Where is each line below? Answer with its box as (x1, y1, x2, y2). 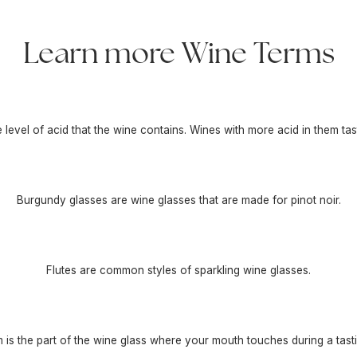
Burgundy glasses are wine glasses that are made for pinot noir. (16, 193, 341, 206)
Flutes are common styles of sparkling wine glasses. (46, 263, 311, 277)
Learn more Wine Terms (22, 41, 335, 71)
